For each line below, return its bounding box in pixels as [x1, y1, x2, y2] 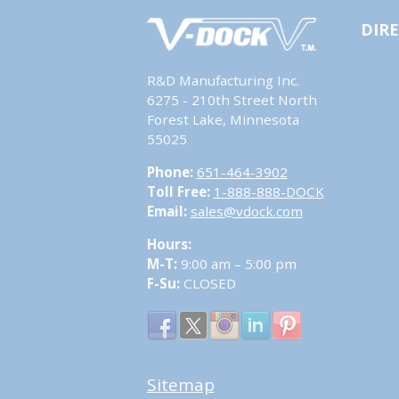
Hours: [146, 234, 191, 253]
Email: [146, 201, 191, 220]
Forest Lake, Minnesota [146, 110, 299, 128]
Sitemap [146, 372, 215, 396]
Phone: [146, 162, 193, 181]
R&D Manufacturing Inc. [146, 70, 299, 89]
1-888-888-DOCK [213, 182, 324, 200]
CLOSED [179, 273, 236, 292]
